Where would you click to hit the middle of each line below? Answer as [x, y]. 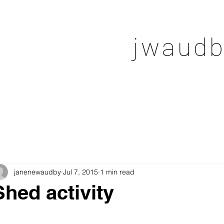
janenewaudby [37, 172]
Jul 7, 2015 [80, 172]
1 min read [117, 172]
